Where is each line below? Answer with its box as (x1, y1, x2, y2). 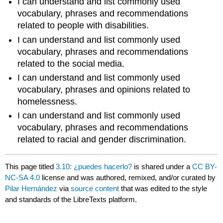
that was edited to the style (119, 184, 208, 193)
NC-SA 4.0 (5, 173, 40, 182)
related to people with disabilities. (17, 20, 149, 31)
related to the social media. (17, 58, 125, 69)
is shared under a (132, 162, 193, 171)
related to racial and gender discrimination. (17, 134, 187, 145)
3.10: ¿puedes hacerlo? (56, 162, 132, 171)
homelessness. (17, 96, 78, 107)
